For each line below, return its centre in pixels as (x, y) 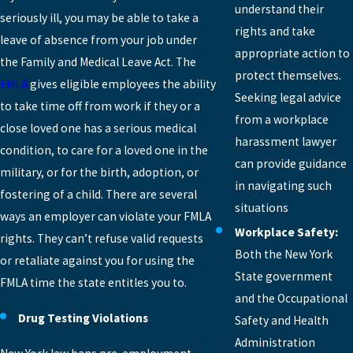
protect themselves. (288, 76)
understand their (279, 9)
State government (283, 277)
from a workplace (281, 120)
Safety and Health (281, 321)
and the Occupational (291, 299)
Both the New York (283, 255)
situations (261, 208)
